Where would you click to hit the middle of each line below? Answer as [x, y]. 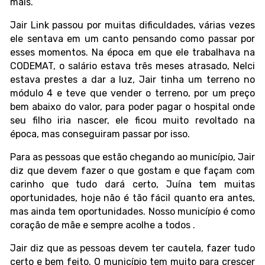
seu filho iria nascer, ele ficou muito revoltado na [132, 121]
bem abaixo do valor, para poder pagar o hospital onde [132, 107]
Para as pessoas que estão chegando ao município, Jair [132, 157]
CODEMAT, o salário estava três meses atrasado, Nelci [132, 66]
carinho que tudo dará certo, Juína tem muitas [132, 185]
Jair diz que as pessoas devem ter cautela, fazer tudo [132, 248]
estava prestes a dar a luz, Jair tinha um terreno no [132, 80]
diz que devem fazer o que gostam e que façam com [132, 171]
